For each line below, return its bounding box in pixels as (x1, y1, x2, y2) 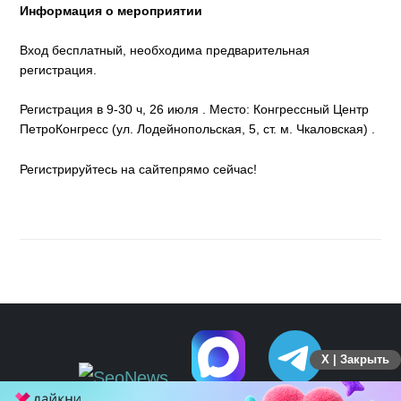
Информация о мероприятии (20, 3, 203, 18)
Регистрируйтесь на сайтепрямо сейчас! (20, 161, 258, 176)
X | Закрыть (321, 353, 389, 367)
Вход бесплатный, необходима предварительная (20, 43, 311, 58)
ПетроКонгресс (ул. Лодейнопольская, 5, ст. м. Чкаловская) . (20, 122, 380, 137)
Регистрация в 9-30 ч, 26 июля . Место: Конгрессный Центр (20, 102, 370, 117)
